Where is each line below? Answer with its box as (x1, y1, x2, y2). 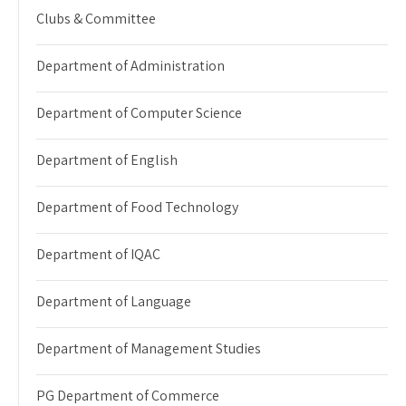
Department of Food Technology (36, 198, 238, 217)
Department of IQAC (36, 245, 160, 265)
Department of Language (36, 292, 191, 312)
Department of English (36, 150, 178, 170)
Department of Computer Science (36, 103, 242, 123)
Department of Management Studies (36, 339, 261, 359)
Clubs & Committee (36, 9, 156, 29)
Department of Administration (36, 56, 225, 76)
